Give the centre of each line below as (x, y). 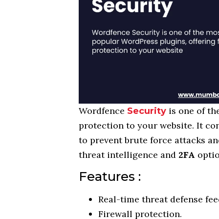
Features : (110, 177)
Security (148, 111)
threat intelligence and (129, 154)
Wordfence (103, 110)
